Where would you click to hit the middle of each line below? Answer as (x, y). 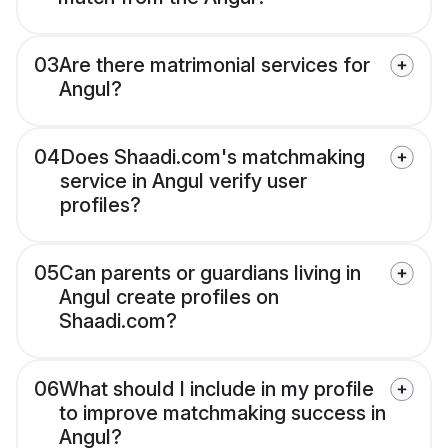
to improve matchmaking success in (222, 413)
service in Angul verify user (183, 181)
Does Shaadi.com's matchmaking (212, 157)
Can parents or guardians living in (210, 273)
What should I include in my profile (216, 389)
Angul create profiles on (169, 297)
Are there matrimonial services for (214, 65)
